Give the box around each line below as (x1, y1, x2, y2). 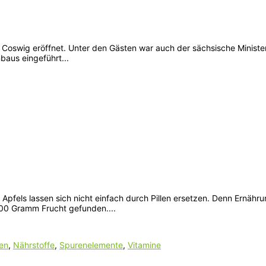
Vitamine (128, 239, 161, 250)
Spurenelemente (59, 239, 123, 250)
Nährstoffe (13, 239, 55, 250)
